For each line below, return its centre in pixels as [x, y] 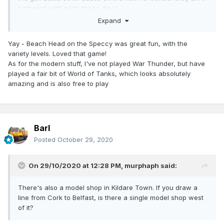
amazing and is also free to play [58, 83]
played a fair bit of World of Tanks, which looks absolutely [99, 73]
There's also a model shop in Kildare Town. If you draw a [108, 188]
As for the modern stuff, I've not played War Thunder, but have [106, 63]
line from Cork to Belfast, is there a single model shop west [111, 198]
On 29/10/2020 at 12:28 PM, [76, 166]
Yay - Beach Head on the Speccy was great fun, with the [98, 43]
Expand [111, 20]
